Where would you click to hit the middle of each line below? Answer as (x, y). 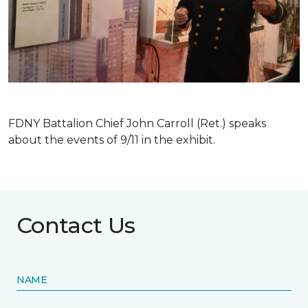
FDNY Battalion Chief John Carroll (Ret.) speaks (137, 123)
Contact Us (76, 225)
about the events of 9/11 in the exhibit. (113, 140)
